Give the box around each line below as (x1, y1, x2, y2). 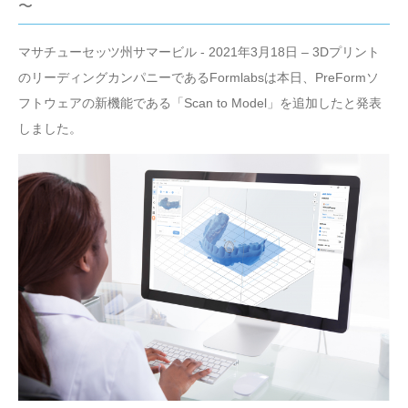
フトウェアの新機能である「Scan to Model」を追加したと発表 (18, 95, 382, 110)
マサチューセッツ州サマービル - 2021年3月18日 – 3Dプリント (18, 44, 380, 59)
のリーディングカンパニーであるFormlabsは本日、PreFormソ (18, 69, 379, 85)
